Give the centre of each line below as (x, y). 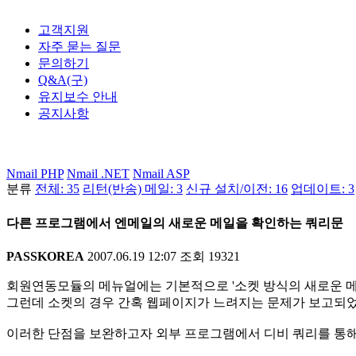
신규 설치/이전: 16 (237, 189)
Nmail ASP (161, 174)
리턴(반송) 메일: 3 (133, 189)
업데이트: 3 (323, 189)
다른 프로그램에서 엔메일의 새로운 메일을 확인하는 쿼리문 (175, 222)
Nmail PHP (35, 174)
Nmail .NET (98, 174)
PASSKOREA (45, 256)
